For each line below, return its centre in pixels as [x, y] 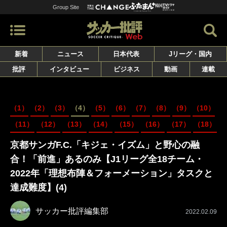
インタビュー [69, 69]
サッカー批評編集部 [72, 211]
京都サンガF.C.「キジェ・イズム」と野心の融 [105, 145]
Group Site [66, 7]
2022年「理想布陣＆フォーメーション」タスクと [111, 174]
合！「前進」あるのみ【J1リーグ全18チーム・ [107, 159]
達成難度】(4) [39, 188]
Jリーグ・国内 [191, 54]
